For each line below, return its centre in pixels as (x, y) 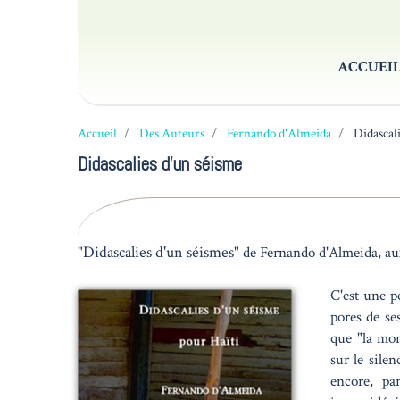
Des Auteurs (172, 133)
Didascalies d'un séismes (158, 252)
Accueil (97, 133)
